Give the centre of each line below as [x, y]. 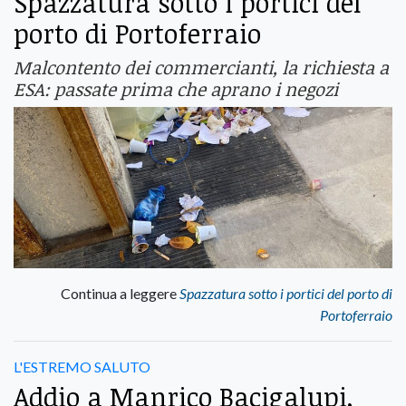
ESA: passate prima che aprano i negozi [176, 89]
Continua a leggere [120, 293]
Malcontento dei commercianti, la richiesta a [201, 68]
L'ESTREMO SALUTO [82, 366]
